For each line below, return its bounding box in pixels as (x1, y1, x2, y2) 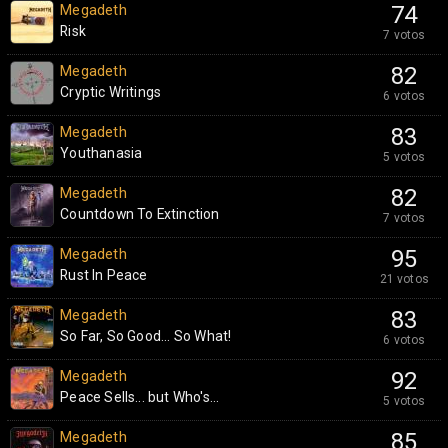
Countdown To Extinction (60, 206, 220, 222)
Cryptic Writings (60, 84, 162, 100)
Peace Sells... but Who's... (60, 389, 220, 405)
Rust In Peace (60, 267, 148, 283)
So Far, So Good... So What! (60, 328, 232, 344)
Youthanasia (60, 145, 143, 161)
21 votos (379, 272, 430, 286)
